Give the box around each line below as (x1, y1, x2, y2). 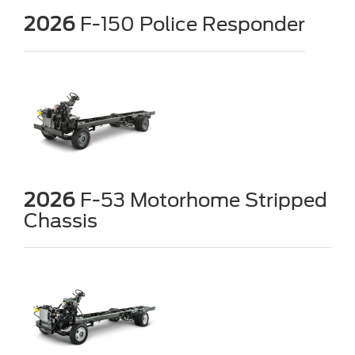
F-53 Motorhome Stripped (75, 188, 327, 212)
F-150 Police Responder (75, 13, 305, 36)
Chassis (24, 208, 97, 232)
